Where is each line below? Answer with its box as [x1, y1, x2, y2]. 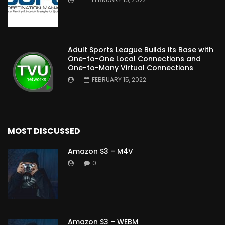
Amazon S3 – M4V [68, 146, 133, 157]
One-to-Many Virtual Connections [68, 63, 193, 73]
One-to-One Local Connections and [68, 54, 201, 64]
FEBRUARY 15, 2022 [92, 75, 146, 84]
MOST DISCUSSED [8, 125, 80, 137]
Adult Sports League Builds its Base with [68, 45, 213, 55]
